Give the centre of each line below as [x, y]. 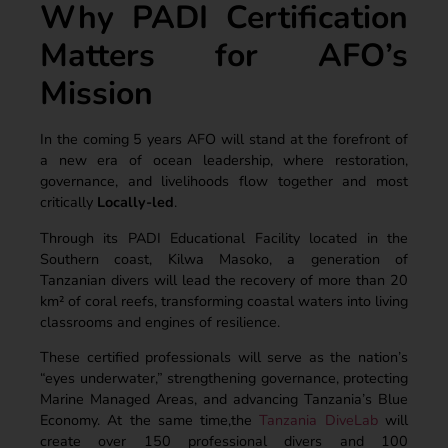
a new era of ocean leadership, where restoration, [224, 160]
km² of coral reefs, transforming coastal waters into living [224, 300]
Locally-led [135, 202]
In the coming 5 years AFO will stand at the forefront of [224, 139]
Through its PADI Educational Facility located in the [224, 237]
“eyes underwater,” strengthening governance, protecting [224, 377]
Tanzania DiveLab [318, 419]
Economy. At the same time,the [150, 419]
